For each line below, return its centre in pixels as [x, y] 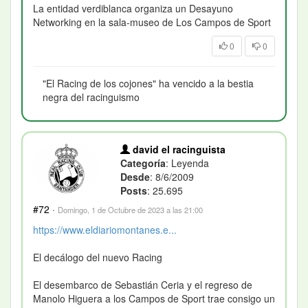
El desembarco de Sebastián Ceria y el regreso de [143, 284]
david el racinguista [178, 149]
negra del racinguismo [91, 97]
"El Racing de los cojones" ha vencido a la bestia [148, 83]
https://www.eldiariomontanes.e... [105, 229]
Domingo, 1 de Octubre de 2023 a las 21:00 [130, 209]
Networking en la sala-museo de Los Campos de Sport [152, 22]
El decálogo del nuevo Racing [98, 257]
